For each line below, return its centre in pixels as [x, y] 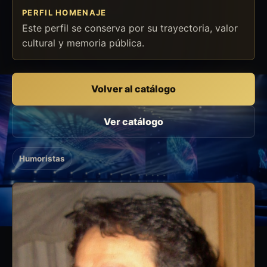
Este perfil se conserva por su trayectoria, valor [130, 28]
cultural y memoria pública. [83, 43]
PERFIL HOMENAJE [64, 12]
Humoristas [42, 158]
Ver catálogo [133, 121]
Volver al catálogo [133, 89]
